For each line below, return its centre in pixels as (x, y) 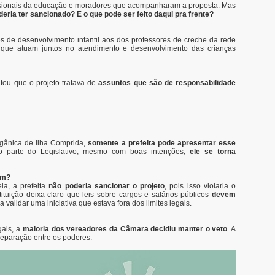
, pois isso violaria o (200, 186)
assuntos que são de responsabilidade (167, 83)
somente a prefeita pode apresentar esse (162, 143)
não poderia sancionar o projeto (107, 186)
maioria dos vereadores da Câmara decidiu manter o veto (125, 229)
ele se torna (213, 152)
